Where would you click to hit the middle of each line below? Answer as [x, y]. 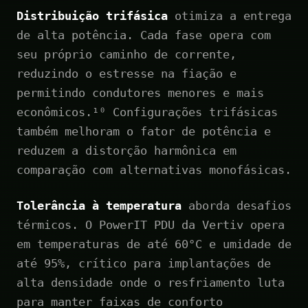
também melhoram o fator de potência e [144, 131]
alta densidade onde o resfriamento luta [151, 282]
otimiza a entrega [230, 15]
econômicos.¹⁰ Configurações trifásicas [147, 112]
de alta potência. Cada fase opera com [144, 35]
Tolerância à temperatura [99, 205]
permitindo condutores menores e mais [140, 92]
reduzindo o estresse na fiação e [126, 73]
